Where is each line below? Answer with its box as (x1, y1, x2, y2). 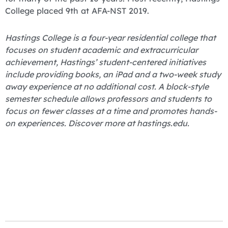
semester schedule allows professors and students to (5, 93, 212, 104)
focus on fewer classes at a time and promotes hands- (5, 105, 217, 116)
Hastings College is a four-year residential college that (5, 32, 216, 43)
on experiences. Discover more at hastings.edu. (5, 118, 189, 128)
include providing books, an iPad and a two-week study (5, 69, 221, 79)
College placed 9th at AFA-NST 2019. (5, 6, 149, 16)
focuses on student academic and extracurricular (5, 44, 198, 55)
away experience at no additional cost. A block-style (5, 81, 209, 92)
